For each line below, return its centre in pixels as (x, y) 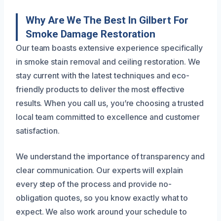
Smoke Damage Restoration (91, 34)
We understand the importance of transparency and (110, 157)
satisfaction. (38, 131)
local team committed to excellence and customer (108, 117)
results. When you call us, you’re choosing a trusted (110, 103)
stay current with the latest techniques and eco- (103, 76)
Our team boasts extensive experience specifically (110, 48)
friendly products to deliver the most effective (100, 90)
